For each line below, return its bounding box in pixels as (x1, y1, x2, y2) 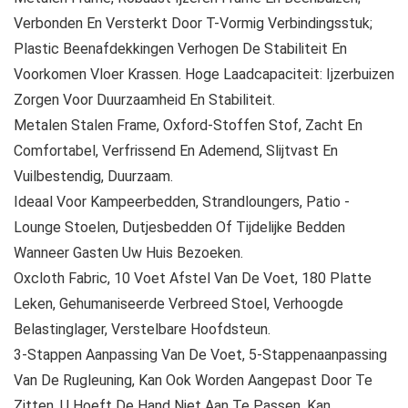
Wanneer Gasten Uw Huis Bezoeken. (14, 244, 243, 262)
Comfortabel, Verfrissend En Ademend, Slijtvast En (14, 142, 338, 160)
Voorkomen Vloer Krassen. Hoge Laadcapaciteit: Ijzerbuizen (14, 66, 394, 84)
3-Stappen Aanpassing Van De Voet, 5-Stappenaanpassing (14, 346, 387, 364)
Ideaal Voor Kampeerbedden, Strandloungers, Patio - (14, 193, 350, 211)
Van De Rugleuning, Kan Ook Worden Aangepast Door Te (14, 372, 372, 390)
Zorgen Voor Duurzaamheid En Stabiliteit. (14, 91, 275, 109)
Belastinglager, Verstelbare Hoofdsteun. (14, 321, 270, 339)
